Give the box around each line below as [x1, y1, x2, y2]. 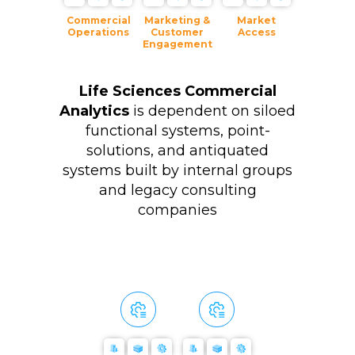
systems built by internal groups [63, 162, 292, 180]
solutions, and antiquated [86, 142, 269, 160]
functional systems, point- [85, 122, 270, 140]
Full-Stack [79, 295, 143, 311]
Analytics [59, 102, 129, 120]
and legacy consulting [98, 181, 257, 200]
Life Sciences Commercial [78, 82, 277, 101]
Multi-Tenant [79, 239, 161, 255]
